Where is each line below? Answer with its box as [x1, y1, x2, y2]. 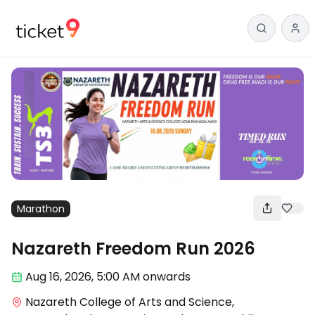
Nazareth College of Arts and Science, [25, 294, 234, 311]
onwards [143, 269, 191, 285]
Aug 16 [25, 269, 60, 285]
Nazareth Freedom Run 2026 [11, 237, 255, 261]
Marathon [17, 202, 65, 217]
